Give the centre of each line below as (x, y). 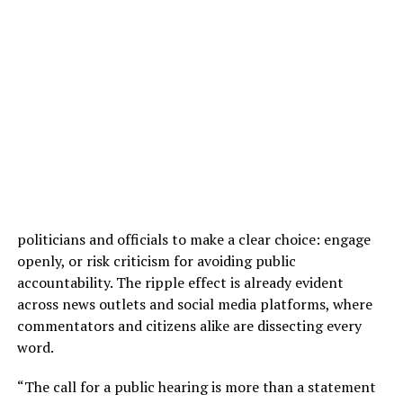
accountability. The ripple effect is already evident (180, 282)
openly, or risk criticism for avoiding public (156, 260)
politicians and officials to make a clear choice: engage (193, 239)
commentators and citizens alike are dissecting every (189, 325)
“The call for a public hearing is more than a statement (196, 386)
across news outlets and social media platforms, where (194, 304)
